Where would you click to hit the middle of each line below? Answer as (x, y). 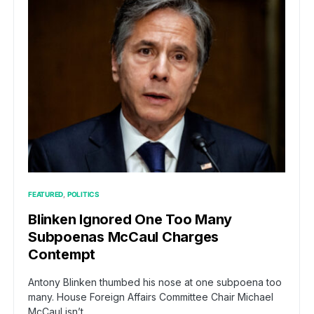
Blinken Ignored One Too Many (130, 220)
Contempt (62, 255)
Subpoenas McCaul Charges (123, 237)
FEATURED (46, 194)
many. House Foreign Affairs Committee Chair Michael (151, 297)
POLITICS (83, 194)
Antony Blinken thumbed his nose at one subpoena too (155, 282)
